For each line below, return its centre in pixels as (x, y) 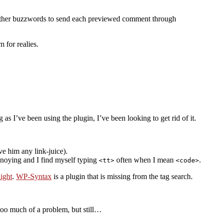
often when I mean (145, 160)
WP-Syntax (34, 177)
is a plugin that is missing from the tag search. (122, 177)
